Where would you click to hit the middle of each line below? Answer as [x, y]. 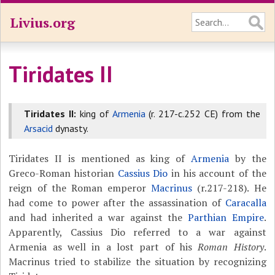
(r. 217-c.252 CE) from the [203, 114]
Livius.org [42, 22]
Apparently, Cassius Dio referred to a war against [137, 232]
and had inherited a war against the [98, 217]
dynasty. [71, 128]
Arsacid [39, 128]
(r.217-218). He [229, 188]
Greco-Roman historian [63, 173]
